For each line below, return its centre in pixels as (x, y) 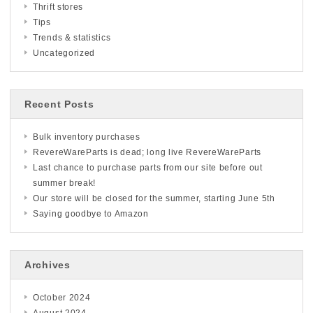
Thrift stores (58, 7)
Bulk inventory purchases (87, 137)
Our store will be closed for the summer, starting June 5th (154, 198)
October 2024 (62, 297)
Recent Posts (59, 104)
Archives (48, 264)
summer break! (65, 183)
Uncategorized (64, 53)
